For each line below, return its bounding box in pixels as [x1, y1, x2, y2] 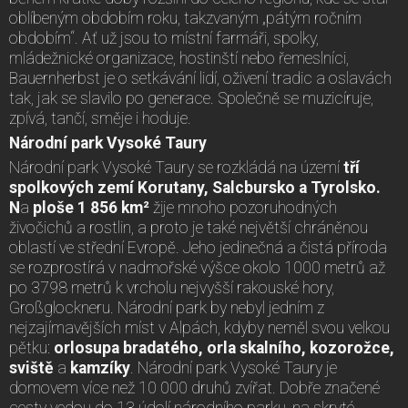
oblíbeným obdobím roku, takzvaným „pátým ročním [9, 9, 362, 28]
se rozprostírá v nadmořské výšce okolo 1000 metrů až [9, 259, 385, 278]
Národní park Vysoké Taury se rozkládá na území [9, 158, 343, 178]
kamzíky [70, 359, 130, 378]
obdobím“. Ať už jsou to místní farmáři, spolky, [9, 29, 319, 48]
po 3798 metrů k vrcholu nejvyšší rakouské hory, [9, 279, 334, 298]
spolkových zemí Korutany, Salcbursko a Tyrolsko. [9, 178, 381, 198]
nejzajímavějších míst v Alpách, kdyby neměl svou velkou [9, 319, 390, 338]
